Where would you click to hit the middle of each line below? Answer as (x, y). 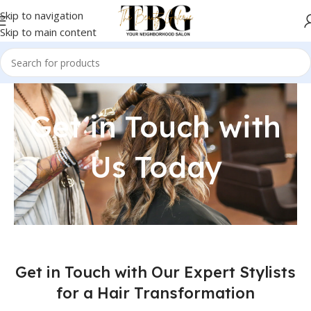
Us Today (155, 167)
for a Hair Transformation (155, 293)
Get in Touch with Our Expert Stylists (155, 272)
